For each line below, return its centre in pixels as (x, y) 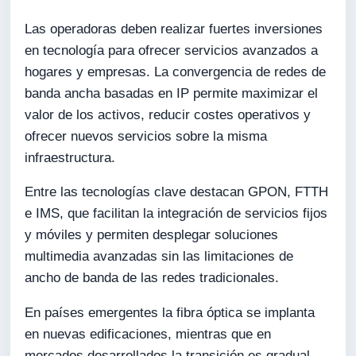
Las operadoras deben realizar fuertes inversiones (174, 29)
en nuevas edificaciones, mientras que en (148, 335)
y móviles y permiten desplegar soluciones (152, 235)
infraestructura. (70, 157)
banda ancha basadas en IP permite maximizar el (172, 93)
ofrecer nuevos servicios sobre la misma (146, 136)
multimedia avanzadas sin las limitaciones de (159, 257)
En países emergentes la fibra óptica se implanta (170, 313)
